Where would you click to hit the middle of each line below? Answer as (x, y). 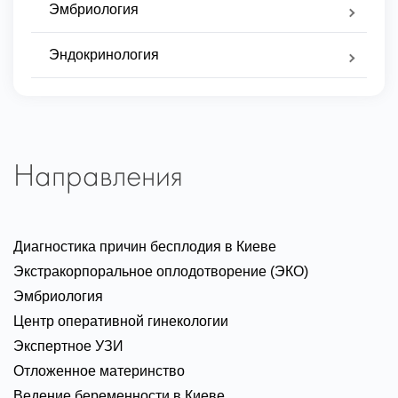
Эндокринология (104, 54)
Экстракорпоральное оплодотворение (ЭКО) (161, 271)
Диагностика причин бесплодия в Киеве (145, 246)
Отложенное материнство (99, 370)
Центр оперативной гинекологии (121, 321)
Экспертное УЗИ (68, 346)
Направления (98, 178)
